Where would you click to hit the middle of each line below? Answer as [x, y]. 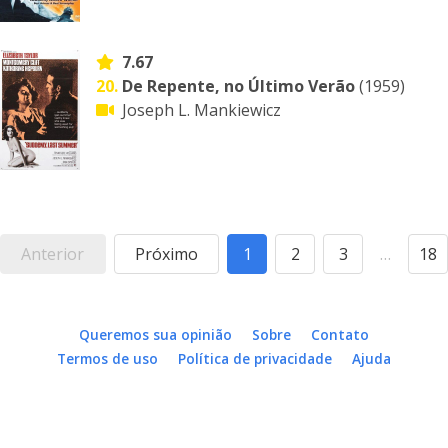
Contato [340, 334]
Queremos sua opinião [155, 334]
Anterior [53, 254]
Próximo [166, 254]
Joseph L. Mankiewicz [201, 110]
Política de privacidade [255, 358]
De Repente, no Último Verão [238, 86]
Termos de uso [107, 358]
